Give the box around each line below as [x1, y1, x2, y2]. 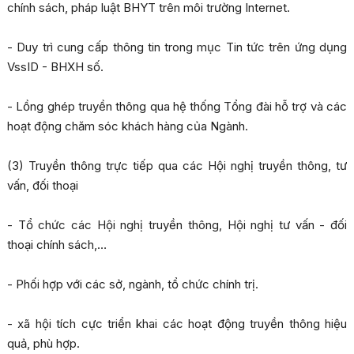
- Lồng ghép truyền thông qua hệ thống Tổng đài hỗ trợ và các [6, 99, 348, 115]
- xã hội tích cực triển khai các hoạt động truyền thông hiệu [6, 316, 348, 332]
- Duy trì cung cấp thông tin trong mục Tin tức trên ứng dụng [6, 40, 348, 55]
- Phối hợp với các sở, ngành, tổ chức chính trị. [6, 277, 258, 292]
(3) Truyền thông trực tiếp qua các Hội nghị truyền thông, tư [6, 158, 348, 174]
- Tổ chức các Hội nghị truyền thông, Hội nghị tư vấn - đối [6, 217, 348, 233]
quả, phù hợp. [6, 336, 80, 352]
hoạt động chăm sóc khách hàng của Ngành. [6, 119, 248, 134]
